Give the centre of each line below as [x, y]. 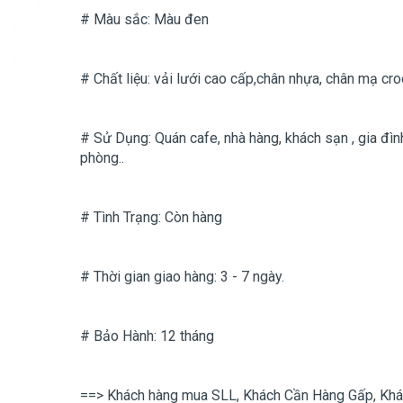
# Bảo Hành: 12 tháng [147, 336]
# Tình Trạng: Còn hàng [151, 217]
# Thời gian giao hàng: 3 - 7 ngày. [182, 277]
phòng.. [102, 158]
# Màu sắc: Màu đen [144, 19]
